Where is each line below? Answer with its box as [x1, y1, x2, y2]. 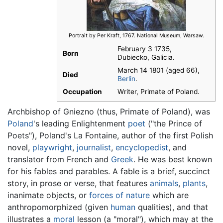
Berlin [117, 75, 135, 83]
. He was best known [133, 154, 212, 164]
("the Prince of [145, 118, 202, 128]
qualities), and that [135, 202, 208, 212]
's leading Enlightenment [33, 118, 128, 128]
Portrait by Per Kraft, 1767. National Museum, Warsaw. [68, 32, 204, 39]
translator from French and [7, 154, 111, 164]
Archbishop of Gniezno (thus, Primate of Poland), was [7, 106, 210, 116]
